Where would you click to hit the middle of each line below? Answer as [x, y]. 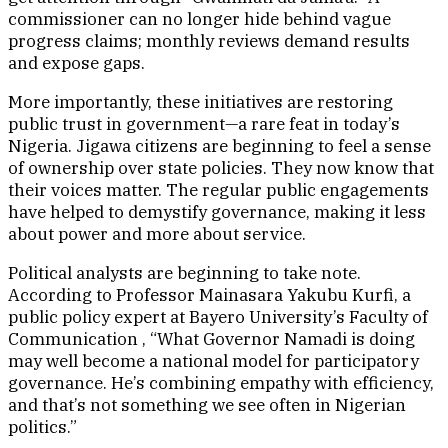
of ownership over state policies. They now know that [221, 168]
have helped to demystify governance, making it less [217, 212]
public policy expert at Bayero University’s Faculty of [218, 317]
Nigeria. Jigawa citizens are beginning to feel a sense [219, 146]
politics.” [42, 427]
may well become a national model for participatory [213, 361]
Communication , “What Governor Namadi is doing [211, 339]
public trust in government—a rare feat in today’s [204, 124]
